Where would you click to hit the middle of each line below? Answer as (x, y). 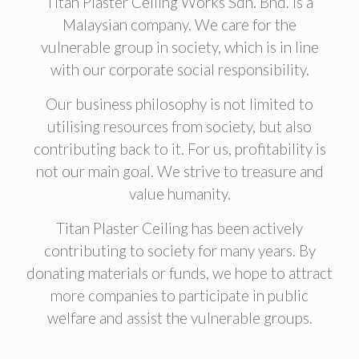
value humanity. (179, 194)
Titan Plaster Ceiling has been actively (179, 228)
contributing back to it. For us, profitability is (179, 149)
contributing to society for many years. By (179, 250)
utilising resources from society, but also (179, 126)
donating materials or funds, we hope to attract (179, 273)
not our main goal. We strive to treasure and (179, 171)
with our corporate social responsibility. (179, 69)
